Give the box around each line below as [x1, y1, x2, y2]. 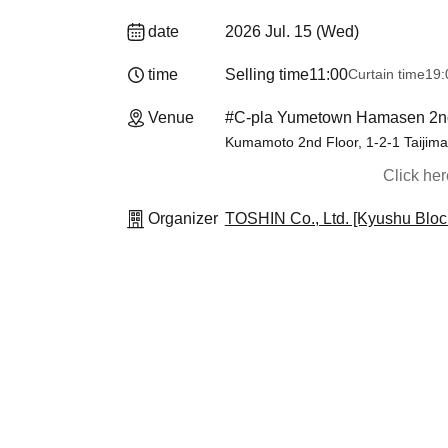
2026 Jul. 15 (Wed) [224, 23, 359, 40]
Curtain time [347, 66, 425, 82]
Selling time [224, 66, 309, 83]
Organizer [148, 210, 218, 227]
